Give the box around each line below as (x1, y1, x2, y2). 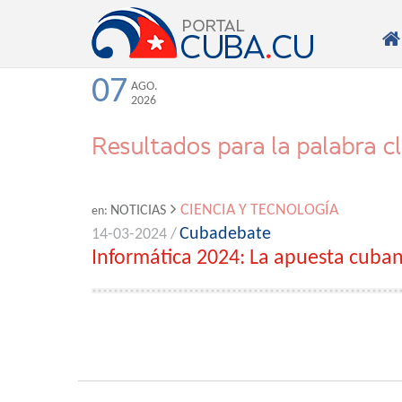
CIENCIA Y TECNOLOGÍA (180, 202, 338, 219)
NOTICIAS (110, 204, 166, 218)
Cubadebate (179, 225, 271, 243)
